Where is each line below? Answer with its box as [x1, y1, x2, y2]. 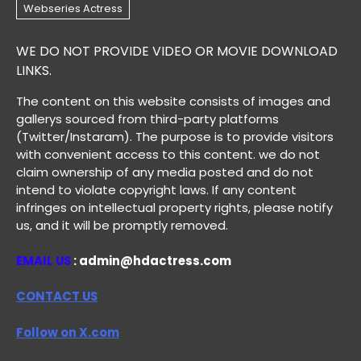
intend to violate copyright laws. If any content [16, 180, 297, 198]
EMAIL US [16, 251, 73, 269]
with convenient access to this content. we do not [16, 145, 320, 163]
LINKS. [16, 60, 52, 80]
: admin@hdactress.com [73, 251, 231, 269]
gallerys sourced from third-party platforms [16, 110, 279, 127]
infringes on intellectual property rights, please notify [16, 198, 333, 216]
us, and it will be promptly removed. [16, 216, 231, 234]
